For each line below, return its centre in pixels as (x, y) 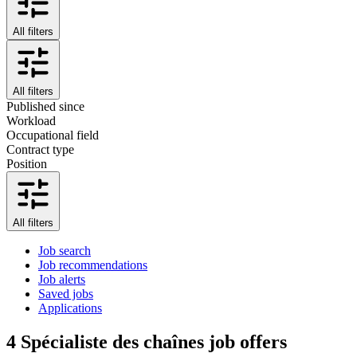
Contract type (40, 149)
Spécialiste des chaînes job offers (154, 341)
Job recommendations (93, 265)
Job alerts (62, 279)
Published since (45, 106)
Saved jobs (66, 293)
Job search (65, 250)
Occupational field (53, 135)
